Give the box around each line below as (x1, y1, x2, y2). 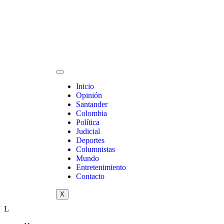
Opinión (76, 91, 102, 99)
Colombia (76, 109, 107, 117)
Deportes (76, 136, 104, 144)
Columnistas (76, 145, 115, 153)
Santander (76, 100, 107, 108)
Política (76, 118, 99, 126)
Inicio (76, 82, 94, 90)
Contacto (76, 172, 104, 180)
